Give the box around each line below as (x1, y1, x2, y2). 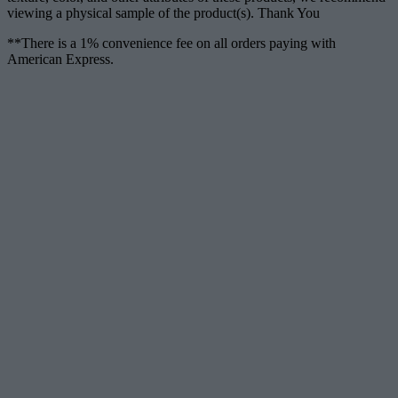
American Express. (7, 51, 114, 67)
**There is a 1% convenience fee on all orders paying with (7, 35, 336, 51)
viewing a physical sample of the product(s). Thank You (7, 4, 320, 20)
